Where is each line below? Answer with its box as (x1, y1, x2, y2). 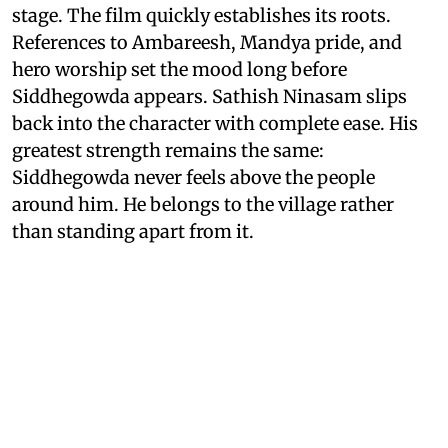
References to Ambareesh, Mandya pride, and (12, 31, 402, 55)
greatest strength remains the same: (12, 139, 324, 163)
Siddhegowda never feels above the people (12, 166, 375, 190)
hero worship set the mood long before (12, 58, 347, 82)
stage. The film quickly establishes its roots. (12, 4, 391, 28)
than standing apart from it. (12, 220, 254, 244)
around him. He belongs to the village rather (12, 193, 394, 217)
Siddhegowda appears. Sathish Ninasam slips (12, 85, 407, 109)
